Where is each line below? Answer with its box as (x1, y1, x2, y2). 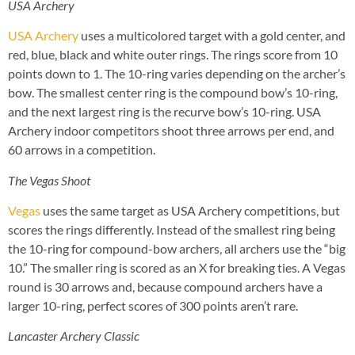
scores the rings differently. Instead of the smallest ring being (8, 221, 335, 237)
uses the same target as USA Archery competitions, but (40, 202, 340, 218)
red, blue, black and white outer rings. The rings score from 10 (8, 47, 338, 63)
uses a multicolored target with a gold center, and (81, 28, 345, 44)
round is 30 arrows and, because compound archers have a (8, 278, 323, 294)
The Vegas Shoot (8, 172, 90, 188)
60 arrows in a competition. (8, 142, 155, 158)
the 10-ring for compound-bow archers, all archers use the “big (8, 240, 345, 256)
